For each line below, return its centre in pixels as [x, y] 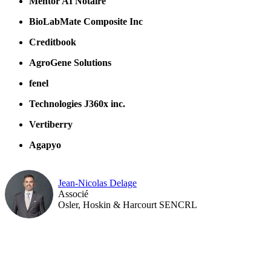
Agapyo [45, 145]
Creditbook [53, 42]
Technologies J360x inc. [77, 103]
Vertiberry [51, 124]
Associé [73, 194]
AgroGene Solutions [70, 62]
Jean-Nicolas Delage [97, 183]
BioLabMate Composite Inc [86, 21]
